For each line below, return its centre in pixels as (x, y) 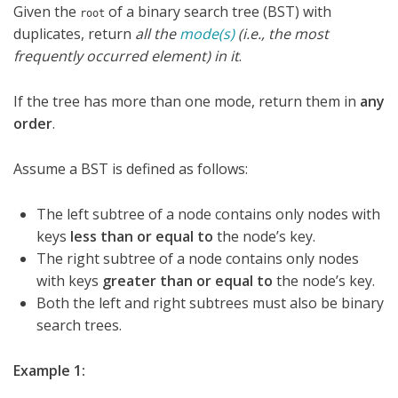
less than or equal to (142, 237)
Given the (47, 12)
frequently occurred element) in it (126, 56)
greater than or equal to (187, 281)
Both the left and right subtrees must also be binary (210, 303)
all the (157, 34)
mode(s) (207, 34)
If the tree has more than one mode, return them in (187, 102)
